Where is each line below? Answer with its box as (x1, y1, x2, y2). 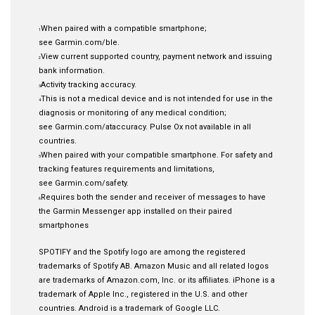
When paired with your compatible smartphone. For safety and (41, 150, 273, 160)
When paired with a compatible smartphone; (41, 24, 207, 34)
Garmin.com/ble (55, 38, 117, 48)
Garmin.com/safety (55, 179, 127, 188)
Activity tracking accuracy (41, 80, 134, 90)
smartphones (39, 221, 89, 231)
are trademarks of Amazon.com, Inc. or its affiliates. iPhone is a (39, 276, 275, 285)
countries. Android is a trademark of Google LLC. (39, 304, 220, 314)
